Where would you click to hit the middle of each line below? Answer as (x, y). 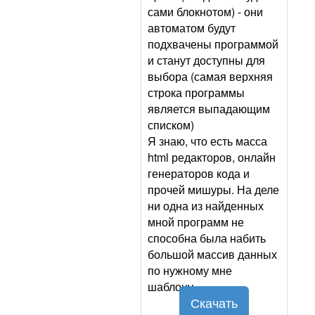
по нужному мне (190, 271)
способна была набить (207, 238)
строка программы (196, 93)
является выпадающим (209, 109)
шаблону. (172, 287)
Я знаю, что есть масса (207, 141)
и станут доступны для (206, 60)
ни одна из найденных (206, 206)
